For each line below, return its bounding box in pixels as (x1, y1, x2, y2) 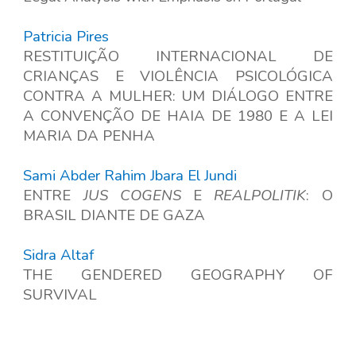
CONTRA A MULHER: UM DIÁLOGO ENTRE (23, 86, 333, 107)
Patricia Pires (23, 26, 110, 48)
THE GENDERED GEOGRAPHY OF (23, 265, 333, 286)
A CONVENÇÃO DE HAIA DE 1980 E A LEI (23, 106, 333, 127)
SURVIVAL (23, 284, 98, 306)
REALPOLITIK (214, 185, 307, 207)
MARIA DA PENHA (23, 126, 156, 147)
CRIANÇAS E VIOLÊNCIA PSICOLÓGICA (23, 66, 333, 87)
